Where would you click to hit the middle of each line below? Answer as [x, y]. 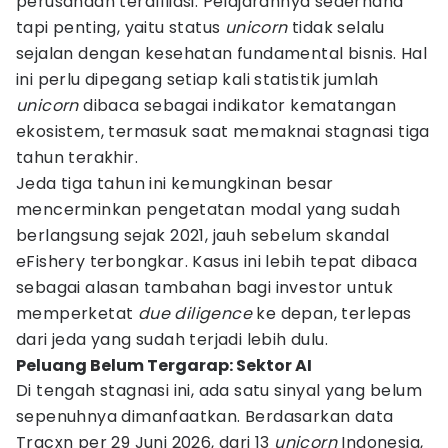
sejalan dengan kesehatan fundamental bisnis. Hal [222, 53]
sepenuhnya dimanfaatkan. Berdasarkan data [205, 416]
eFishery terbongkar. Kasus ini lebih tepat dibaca [217, 261]
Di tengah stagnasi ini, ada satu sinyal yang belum [219, 390]
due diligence [195, 313]
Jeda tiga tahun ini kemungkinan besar [175, 183]
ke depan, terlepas [332, 313]
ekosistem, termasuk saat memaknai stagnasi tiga [223, 131]
